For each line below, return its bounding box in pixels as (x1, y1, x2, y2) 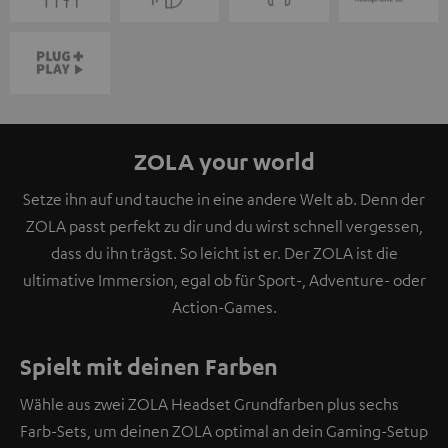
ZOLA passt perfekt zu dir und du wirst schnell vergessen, (25, 215, 423, 236)
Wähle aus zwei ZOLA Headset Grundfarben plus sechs (20, 393, 399, 414)
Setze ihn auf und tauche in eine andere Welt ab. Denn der (23, 188, 425, 209)
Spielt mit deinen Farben (20, 351, 278, 380)
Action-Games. (171, 296, 277, 317)
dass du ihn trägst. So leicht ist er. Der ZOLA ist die (50, 242, 398, 263)
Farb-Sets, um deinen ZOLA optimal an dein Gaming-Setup (20, 420, 428, 441)
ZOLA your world (133, 146, 315, 175)
